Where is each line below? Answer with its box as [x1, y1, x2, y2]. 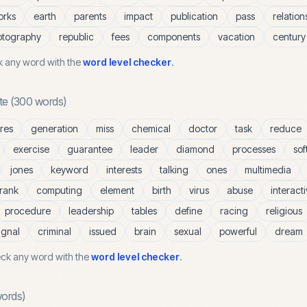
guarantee [67, 143, 112, 155]
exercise [13, 143, 49, 155]
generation [31, 123, 78, 134]
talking [160, 164, 188, 175]
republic [59, 31, 94, 42]
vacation [218, 31, 255, 42]
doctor [188, 123, 217, 134]
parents [74, 10, 106, 22]
